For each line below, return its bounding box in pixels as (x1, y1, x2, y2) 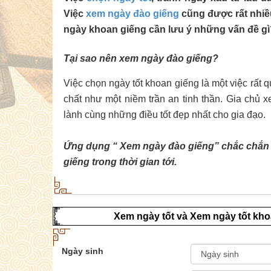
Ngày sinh (62, 246, 103, 256)
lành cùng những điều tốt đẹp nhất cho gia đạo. (63, 109, 266, 120)
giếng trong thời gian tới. (63, 156, 177, 167)
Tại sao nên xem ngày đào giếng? (63, 53, 218, 64)
